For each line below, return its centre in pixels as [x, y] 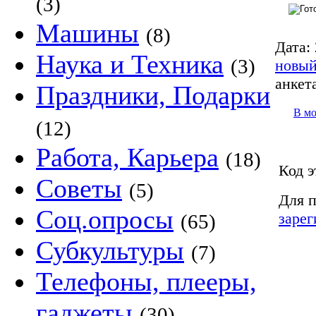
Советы [79, 188]
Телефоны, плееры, [146, 281]
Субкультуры [110, 250]
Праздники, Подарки [153, 95]
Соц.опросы [105, 219]
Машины [87, 33]
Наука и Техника [130, 64]
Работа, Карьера [127, 157]
